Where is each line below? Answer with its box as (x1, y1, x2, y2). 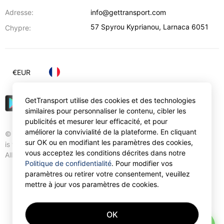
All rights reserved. (5, 150, 66, 159)
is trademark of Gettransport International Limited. (5, 140, 168, 148)
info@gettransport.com (90, 8, 166, 16)
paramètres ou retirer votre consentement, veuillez (25, 169, 190, 178)
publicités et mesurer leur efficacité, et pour (25, 117, 167, 125)
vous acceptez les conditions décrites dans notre (25, 148, 185, 157)
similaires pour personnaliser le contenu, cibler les (25, 106, 186, 115)
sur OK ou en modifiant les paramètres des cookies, (25, 138, 193, 146)
